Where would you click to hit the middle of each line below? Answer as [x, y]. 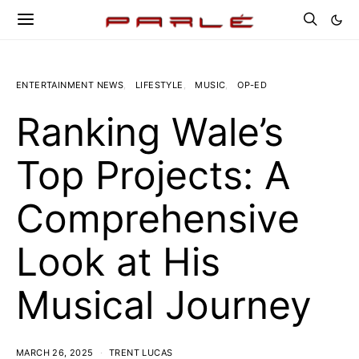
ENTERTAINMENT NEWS [70, 85]
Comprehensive [158, 218]
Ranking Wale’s [150, 132]
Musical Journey [164, 305]
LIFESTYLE [159, 85]
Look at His [118, 262]
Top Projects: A [153, 175]
